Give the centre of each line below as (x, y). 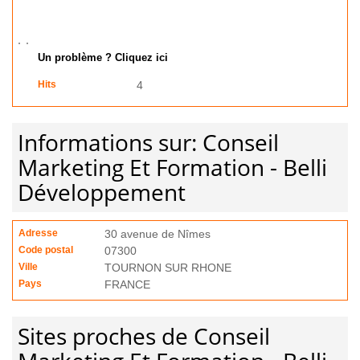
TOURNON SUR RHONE (168, 268)
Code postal (46, 250)
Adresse (38, 233)
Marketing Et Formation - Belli (172, 167)
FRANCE (127, 284)
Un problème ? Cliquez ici (103, 58)
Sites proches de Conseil (144, 336)
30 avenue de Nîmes (157, 234)
